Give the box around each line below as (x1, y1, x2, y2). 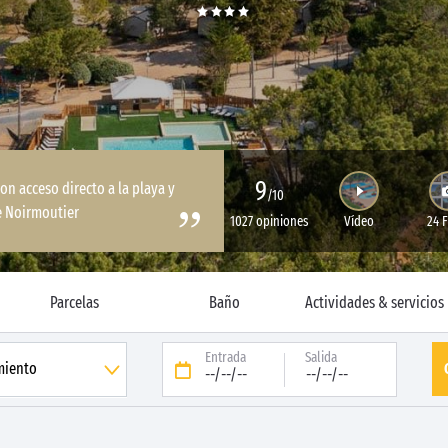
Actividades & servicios (304, 292, 444, 312)
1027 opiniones (229, 212, 309, 230)
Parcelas (49, 292, 99, 312)
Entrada (204, 348, 246, 366)
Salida (305, 348, 338, 366)
